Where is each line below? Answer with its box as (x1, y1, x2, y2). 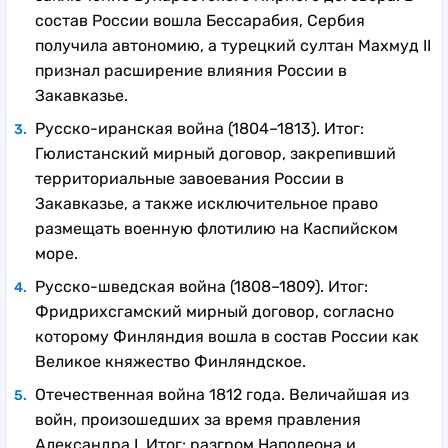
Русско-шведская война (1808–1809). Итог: (35, 276, 368, 296)
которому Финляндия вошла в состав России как (35, 326, 419, 346)
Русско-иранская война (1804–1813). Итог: (35, 118, 364, 138)
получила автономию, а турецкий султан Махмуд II (35, 35, 431, 55)
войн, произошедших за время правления (35, 409, 361, 429)
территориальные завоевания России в (35, 168, 344, 188)
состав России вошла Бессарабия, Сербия (35, 10, 365, 30)
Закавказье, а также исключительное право (35, 193, 378, 213)
